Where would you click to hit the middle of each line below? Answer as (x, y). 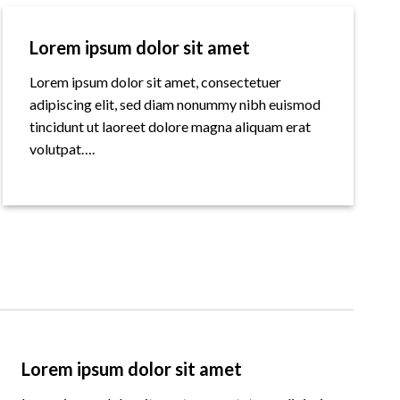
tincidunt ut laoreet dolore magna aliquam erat (170, 127)
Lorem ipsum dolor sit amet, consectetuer (155, 82)
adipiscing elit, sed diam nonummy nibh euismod (175, 104)
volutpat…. (62, 149)
